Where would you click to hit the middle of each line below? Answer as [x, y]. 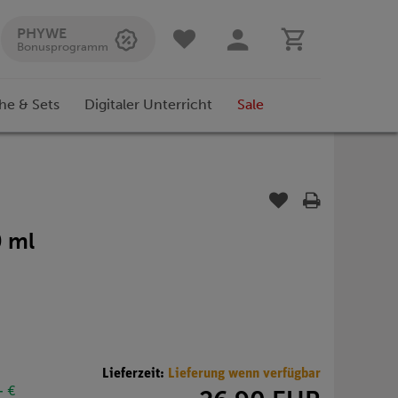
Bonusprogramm [63, 47]
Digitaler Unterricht [148, 105]
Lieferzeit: [135, 374]
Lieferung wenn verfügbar [244, 374]
